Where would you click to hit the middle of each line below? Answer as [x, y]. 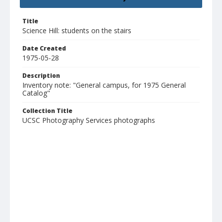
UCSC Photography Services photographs [89, 120]
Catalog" [36, 93]
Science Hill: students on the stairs [77, 31]
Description [41, 76]
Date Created [44, 49]
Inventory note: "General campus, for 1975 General [104, 85]
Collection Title [47, 111]
